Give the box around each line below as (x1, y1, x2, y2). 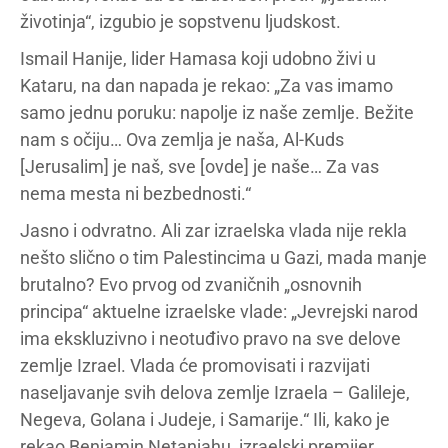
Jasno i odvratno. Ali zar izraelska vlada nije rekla (20, 220, 407, 241)
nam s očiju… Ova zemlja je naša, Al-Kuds (20, 129, 344, 150)
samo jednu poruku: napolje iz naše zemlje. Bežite (20, 102, 414, 123)
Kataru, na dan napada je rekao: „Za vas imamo (20, 75, 393, 96)
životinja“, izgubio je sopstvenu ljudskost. (20, 11, 341, 32)
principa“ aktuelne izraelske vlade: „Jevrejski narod (20, 301, 418, 322)
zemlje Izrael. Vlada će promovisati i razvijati (20, 355, 370, 376)
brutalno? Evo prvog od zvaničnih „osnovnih (20, 274, 362, 295)
